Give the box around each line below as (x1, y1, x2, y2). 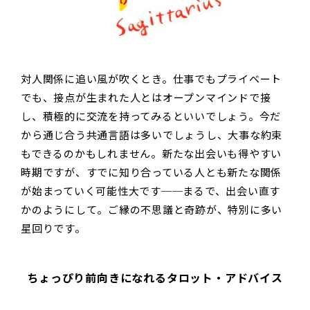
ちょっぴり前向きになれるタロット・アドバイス (27, 270, 283, 286)
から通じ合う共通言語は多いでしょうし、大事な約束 (21, 127, 282, 143)
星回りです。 (21, 221, 86, 236)
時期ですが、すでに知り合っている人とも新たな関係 (21, 165, 282, 180)
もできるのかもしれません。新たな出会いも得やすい (21, 146, 282, 161)
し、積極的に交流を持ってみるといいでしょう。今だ (21, 109, 281, 124)
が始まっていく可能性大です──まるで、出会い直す (21, 183, 280, 199)
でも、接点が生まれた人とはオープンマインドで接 (21, 90, 271, 105)
